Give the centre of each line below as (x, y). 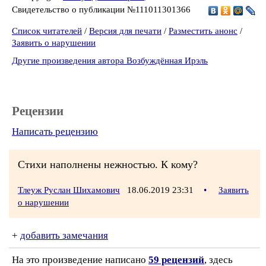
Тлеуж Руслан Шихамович (69, 190)
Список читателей (47, 31)
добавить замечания (64, 235)
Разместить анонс (203, 31)
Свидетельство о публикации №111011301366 (102, 9)
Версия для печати (125, 31)
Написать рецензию (55, 132)
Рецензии (38, 111)
